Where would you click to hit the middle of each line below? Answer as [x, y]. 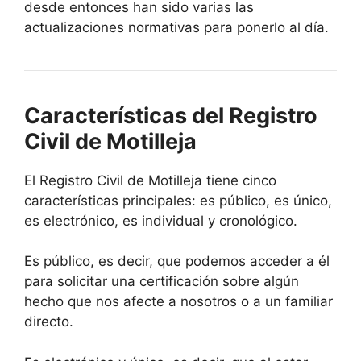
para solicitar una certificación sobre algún [162, 282]
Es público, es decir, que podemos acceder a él [177, 261]
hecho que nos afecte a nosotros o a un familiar [178, 302]
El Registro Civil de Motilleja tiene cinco [150, 180]
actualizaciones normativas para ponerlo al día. [176, 27]
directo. [49, 322]
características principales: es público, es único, [178, 200]
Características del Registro [171, 115]
